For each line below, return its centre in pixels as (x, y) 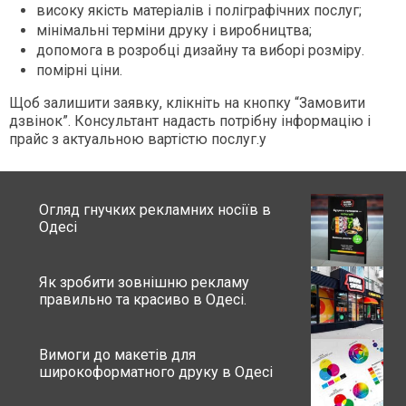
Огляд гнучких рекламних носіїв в (155, 210)
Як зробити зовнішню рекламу (144, 283)
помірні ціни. (79, 71)
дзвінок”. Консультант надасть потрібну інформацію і (190, 121)
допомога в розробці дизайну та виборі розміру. (200, 51)
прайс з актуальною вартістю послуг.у (138, 140)
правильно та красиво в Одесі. (143, 300)
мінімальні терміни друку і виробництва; (174, 31)
